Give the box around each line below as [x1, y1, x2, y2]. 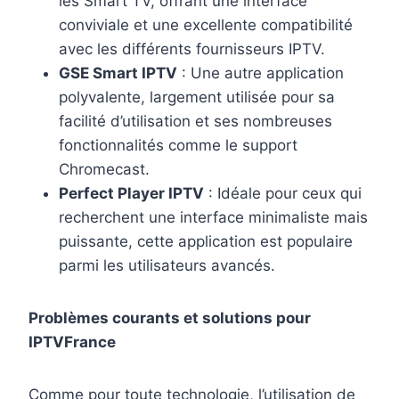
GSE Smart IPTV [59, 63, 177, 82]
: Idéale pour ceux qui [204, 183, 362, 202]
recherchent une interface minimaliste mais [59, 208, 368, 226]
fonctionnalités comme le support [59, 135, 297, 154]
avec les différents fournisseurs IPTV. [59, 39, 325, 58]
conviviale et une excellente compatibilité [59, 15, 353, 34]
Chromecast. [59, 159, 150, 178]
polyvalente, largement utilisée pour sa [59, 87, 335, 106]
